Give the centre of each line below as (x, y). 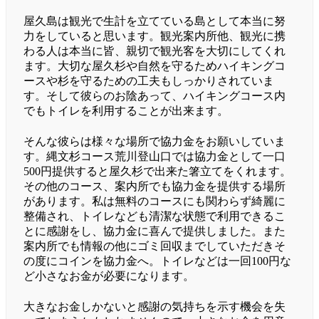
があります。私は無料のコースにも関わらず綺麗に (155, 202)
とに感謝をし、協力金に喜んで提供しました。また (155, 231)
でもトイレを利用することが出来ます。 (126, 111)
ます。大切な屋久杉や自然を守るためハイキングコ (155, 66)
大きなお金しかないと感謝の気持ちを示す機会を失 (155, 307)
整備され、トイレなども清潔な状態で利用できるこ (155, 216)
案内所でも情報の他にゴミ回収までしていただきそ (155, 246)
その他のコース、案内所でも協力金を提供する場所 (155, 187)
